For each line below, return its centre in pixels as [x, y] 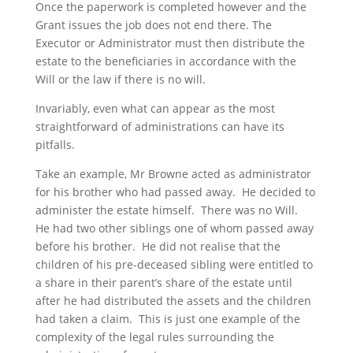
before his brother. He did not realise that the [158, 246]
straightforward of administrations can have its [160, 126]
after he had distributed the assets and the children [173, 300]
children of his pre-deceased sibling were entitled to [174, 264]
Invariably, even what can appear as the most [155, 108]
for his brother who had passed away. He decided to [175, 191]
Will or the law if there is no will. [120, 79]
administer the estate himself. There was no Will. [168, 210]
